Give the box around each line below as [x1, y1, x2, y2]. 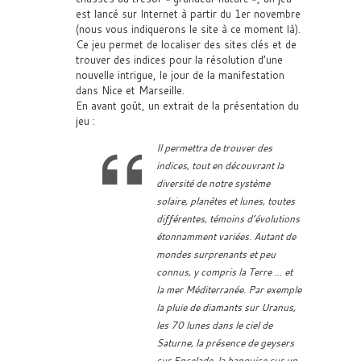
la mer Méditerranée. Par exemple [156, 283, 301, 297]
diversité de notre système [156, 176, 270, 190]
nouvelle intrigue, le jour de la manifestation [76, 68, 284, 82]
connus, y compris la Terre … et [156, 265, 293, 279]
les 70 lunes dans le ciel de [156, 318, 272, 332]
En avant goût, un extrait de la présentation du [76, 98, 299, 113]
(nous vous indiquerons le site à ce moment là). [76, 22, 301, 36]
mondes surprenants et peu [156, 247, 276, 261]
